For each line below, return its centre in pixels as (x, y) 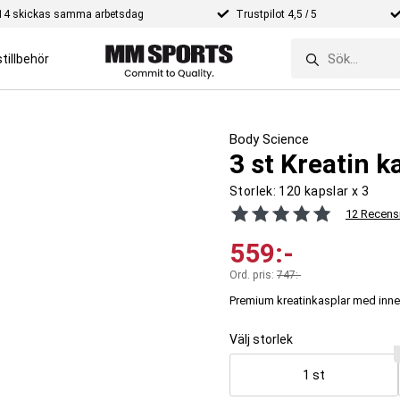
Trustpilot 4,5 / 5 (276, 14)
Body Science (270, 139)
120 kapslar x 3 (324, 191)
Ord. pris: (254, 275)
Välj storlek (262, 339)
